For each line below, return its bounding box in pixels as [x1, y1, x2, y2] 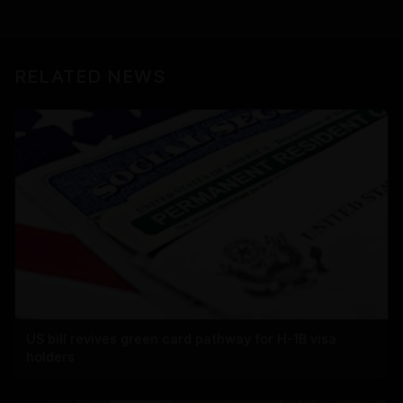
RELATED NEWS [14, 65, 166, 87]
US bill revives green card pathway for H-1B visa [26, 330, 336, 346]
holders [26, 348, 75, 364]
